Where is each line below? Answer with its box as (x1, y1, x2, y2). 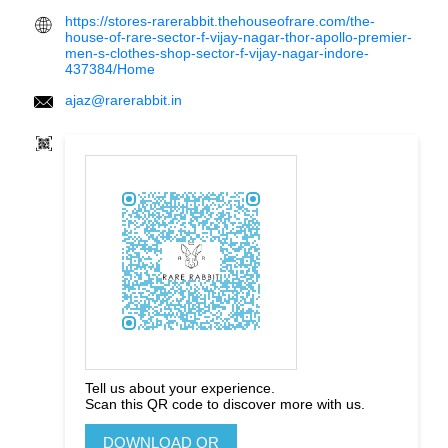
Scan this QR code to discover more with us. (85, 395, 365, 412)
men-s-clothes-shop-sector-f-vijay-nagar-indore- (65, 44, 369, 61)
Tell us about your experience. (85, 379, 275, 396)
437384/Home (65, 60, 155, 77)
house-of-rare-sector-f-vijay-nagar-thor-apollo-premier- (65, 28, 412, 45)
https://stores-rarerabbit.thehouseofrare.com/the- (65, 12, 375, 29)
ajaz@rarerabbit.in (65, 91, 182, 108)
